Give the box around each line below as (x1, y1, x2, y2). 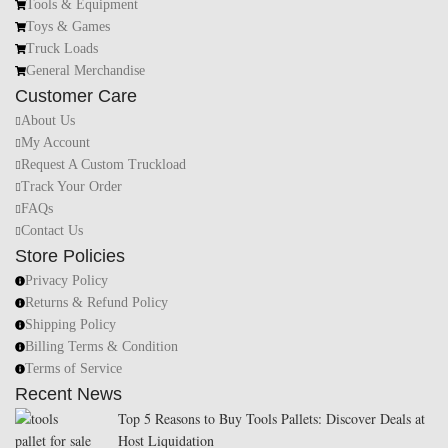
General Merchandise (26, 63, 146, 79)
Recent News (15, 384, 122, 405)
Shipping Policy (25, 317, 116, 333)
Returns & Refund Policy (25, 295, 168, 311)
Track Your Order (21, 179, 122, 195)
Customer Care (15, 86, 137, 107)
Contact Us (21, 223, 83, 239)
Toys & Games (26, 19, 111, 35)
